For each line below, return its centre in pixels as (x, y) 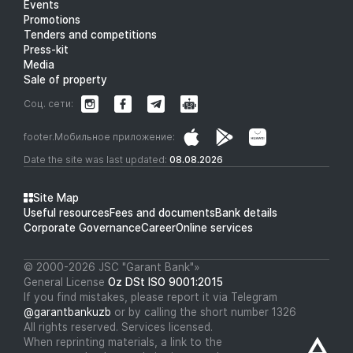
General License (66, 282)
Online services (214, 227)
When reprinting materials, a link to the (123, 342)
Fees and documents (162, 212)
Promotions (52, 19)
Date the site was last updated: (97, 159)
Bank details (246, 212)
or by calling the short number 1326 (204, 312)
